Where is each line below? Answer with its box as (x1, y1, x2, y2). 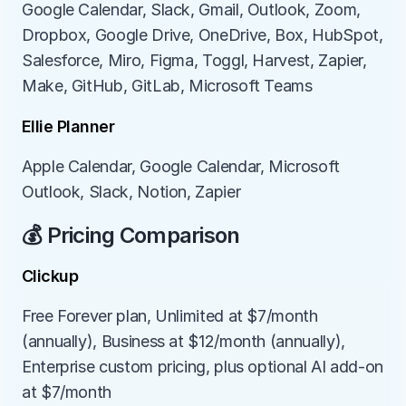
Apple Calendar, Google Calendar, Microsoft (22, 157, 340, 176)
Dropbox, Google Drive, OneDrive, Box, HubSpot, (22, 25, 383, 44)
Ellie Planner (22, 117, 114, 136)
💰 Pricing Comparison (22, 222, 240, 248)
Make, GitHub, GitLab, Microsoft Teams (22, 76, 313, 95)
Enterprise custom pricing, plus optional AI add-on (22, 357, 384, 376)
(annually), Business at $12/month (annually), (22, 332, 345, 351)
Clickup (22, 266, 79, 285)
